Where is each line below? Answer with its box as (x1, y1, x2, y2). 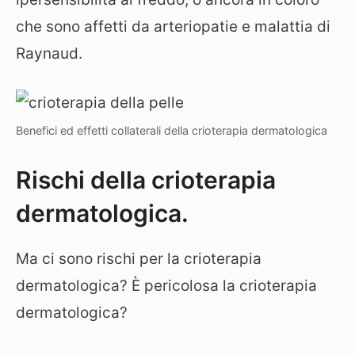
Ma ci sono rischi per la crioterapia (16, 249, 261, 268)
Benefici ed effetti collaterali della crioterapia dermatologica (16, 124, 327, 137)
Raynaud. (16, 44, 82, 63)
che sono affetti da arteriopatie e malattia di (16, 17, 330, 36)
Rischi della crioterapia (16, 165, 276, 194)
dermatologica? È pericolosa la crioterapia (16, 276, 317, 295)
